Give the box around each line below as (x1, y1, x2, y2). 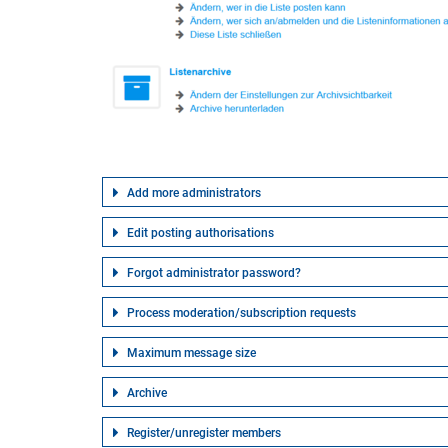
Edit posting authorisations (127, 226, 274, 240)
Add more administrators (127, 186, 261, 200)
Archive (127, 386, 167, 400)
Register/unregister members (127, 426, 281, 440)
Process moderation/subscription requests (127, 306, 356, 320)
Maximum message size (127, 346, 256, 360)
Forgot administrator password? (127, 266, 301, 280)
